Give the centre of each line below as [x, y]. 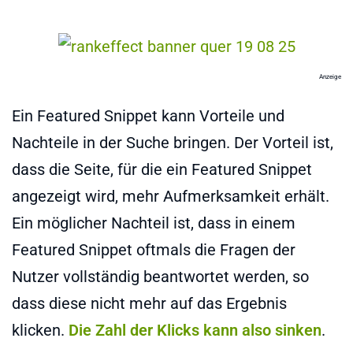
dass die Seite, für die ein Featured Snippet [162, 169]
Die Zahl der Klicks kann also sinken [195, 330]
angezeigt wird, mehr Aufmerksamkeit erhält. [171, 196]
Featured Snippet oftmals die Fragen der [154, 249]
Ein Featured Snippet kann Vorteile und [148, 115]
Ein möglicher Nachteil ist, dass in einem [154, 223]
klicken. [40, 330]
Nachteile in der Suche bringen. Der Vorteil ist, [173, 142]
